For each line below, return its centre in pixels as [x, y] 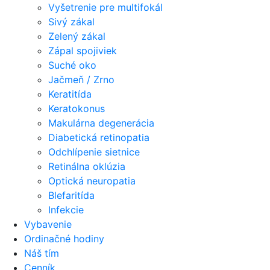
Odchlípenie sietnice [94, 152]
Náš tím [42, 253]
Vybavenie [48, 224]
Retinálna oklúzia [87, 166]
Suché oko [72, 65]
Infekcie [66, 210]
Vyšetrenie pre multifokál [105, 7]
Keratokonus [77, 108]
